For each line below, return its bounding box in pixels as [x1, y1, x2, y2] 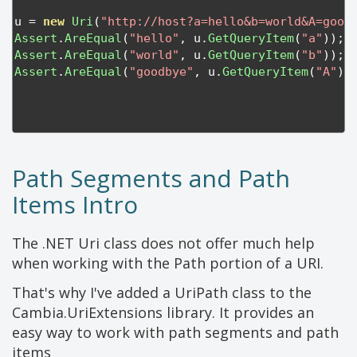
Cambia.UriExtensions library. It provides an [12, 303, 314, 323]
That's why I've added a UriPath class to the [12, 283, 312, 303]
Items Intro [12, 188, 138, 222]
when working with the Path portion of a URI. [12, 253, 324, 273]
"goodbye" [129, 65, 194, 80]
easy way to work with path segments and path [12, 323, 339, 343]
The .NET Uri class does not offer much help [12, 233, 315, 253]
